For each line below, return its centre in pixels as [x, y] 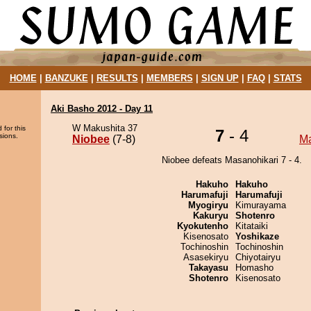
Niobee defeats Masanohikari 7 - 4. [232, 160]
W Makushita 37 [105, 128]
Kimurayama [261, 205]
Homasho [254, 268]
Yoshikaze [257, 236]
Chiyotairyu [258, 257]
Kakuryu [211, 216]
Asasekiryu [206, 257]
